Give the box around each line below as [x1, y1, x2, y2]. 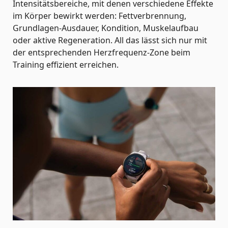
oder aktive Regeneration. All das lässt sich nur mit [13, 34, 207, 46]
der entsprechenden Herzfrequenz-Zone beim [13, 46, 190, 58]
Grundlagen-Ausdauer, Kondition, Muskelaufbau [13, 22, 198, 34]
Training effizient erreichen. [13, 59, 119, 70]
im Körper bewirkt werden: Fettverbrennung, [13, 10, 186, 21]
